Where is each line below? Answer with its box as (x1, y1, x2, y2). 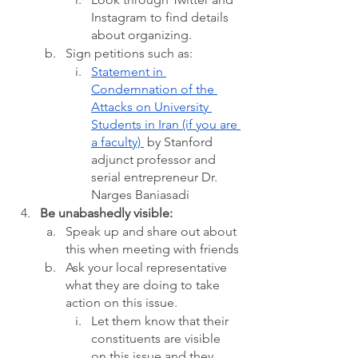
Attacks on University (91, 99, 212, 114)
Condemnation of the (91, 82, 217, 97)
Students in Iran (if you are (91, 117, 241, 132)
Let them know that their (91, 313, 232, 328)
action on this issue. (66, 295, 181, 310)
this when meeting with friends (66, 241, 239, 257)
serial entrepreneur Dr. (91, 169, 221, 185)
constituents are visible (91, 331, 224, 346)
